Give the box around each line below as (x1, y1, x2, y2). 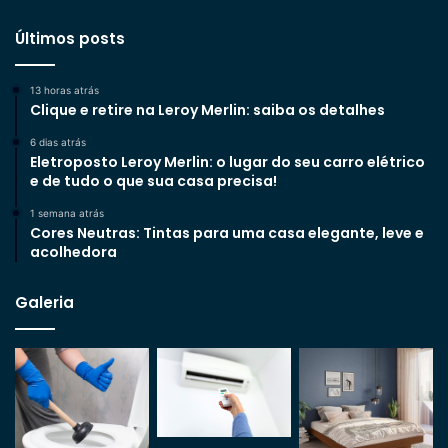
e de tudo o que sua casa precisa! (30, 170, 277, 191)
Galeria (15, 291, 74, 313)
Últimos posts (15, 27, 125, 49)
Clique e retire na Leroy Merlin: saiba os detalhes (30, 99, 385, 120)
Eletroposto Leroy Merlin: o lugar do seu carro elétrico (30, 151, 425, 172)
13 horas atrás (30, 83, 99, 96)
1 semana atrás (30, 206, 104, 219)
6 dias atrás (30, 135, 86, 148)
